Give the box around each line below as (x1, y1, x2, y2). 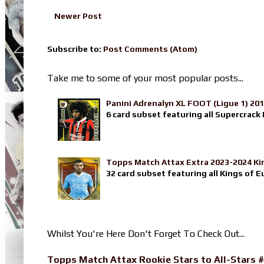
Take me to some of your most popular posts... (47, 72, 243, 84)
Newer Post (54, 11, 102, 21)
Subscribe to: (47, 44, 103, 54)
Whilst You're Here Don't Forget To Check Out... (47, 227, 245, 239)
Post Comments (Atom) (103, 44, 197, 54)
